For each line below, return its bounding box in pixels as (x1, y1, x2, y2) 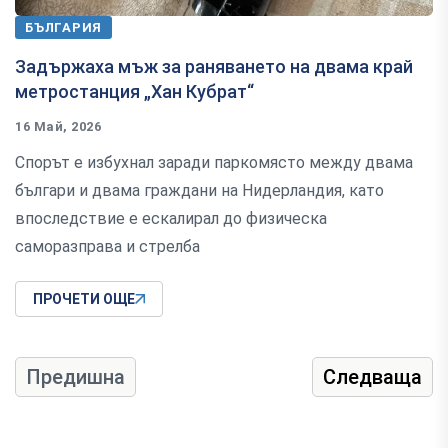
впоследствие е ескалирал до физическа (15, 209, 327, 229)
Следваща (323, 365, 422, 390)
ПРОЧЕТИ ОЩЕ (33, 291, 135, 308)
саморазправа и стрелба (15, 237, 200, 257)
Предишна (26, 365, 125, 390)
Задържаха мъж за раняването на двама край (15, 56, 413, 78)
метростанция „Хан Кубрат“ (15, 81, 254, 103)
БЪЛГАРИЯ (25, 20, 103, 36)
